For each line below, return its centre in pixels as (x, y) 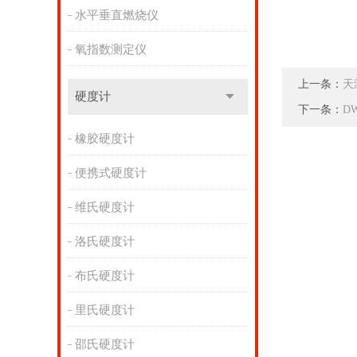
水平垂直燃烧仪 (116, 15)
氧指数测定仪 (110, 49)
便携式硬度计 (110, 173)
